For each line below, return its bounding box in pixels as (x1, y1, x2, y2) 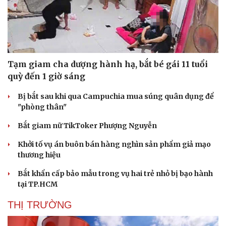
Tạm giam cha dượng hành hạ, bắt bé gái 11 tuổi (8, 59, 208, 69)
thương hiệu (18, 150, 61, 159)
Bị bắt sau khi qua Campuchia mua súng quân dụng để (18, 91, 214, 101)
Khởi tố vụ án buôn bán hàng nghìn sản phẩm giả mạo (18, 139, 211, 149)
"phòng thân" (18, 102, 67, 111)
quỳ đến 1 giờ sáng (8, 71, 85, 81)
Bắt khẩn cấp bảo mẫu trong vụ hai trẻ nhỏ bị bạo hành (18, 168, 213, 178)
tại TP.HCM (18, 179, 58, 189)
